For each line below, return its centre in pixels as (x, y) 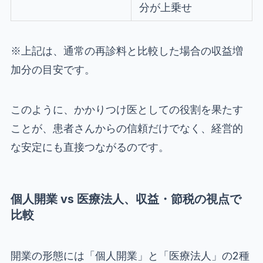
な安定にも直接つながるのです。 (90, 147)
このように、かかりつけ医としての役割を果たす (127, 110)
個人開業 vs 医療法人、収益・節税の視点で (126, 199)
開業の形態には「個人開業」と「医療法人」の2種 (130, 255)
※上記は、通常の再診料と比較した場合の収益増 (127, 51)
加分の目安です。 (53, 70)
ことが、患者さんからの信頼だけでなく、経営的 (127, 129)
